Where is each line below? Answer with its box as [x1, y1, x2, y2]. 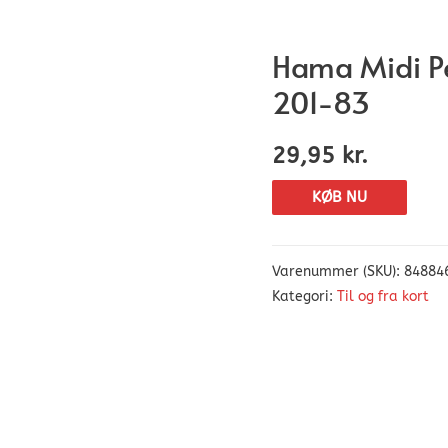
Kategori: [272, 288, 337, 305]
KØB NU [312, 188, 367, 207]
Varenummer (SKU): [272, 263, 404, 280]
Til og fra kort [337, 288, 429, 305]
